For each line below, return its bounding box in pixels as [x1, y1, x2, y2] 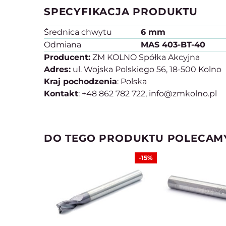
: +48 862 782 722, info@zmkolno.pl [78, 89, 217, 99]
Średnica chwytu [44, 27, 112, 37]
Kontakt [44, 89, 78, 99]
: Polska [117, 77, 147, 87]
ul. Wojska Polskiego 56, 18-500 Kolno [71, 65, 221, 75]
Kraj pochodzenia [44, 77, 117, 87]
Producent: [44, 52, 90, 63]
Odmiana [44, 40, 81, 50]
